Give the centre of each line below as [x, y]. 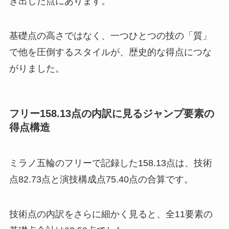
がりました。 [37, 69]
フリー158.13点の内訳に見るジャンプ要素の [111, 114]
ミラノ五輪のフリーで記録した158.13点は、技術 [110, 163]
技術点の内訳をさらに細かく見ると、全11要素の [111, 214]
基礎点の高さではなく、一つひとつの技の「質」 [110, 36]
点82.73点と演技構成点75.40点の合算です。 [101, 179]
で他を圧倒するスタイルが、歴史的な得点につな [110, 52]
